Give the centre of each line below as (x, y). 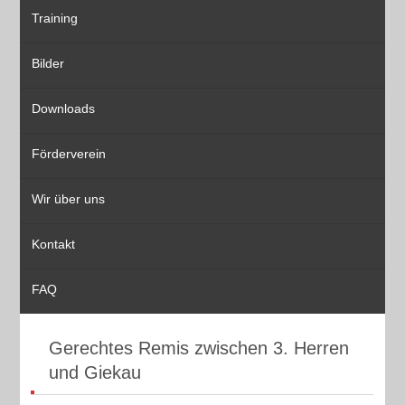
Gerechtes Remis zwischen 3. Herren (199, 348)
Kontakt (54, 244)
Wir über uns (69, 199)
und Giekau (95, 373)
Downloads (64, 108)
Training (55, 18)
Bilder (48, 63)
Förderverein (69, 154)
